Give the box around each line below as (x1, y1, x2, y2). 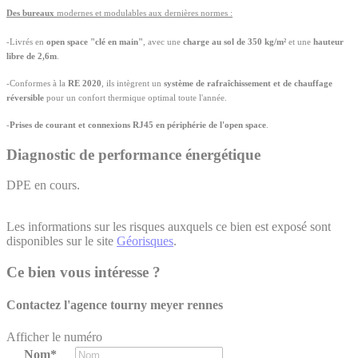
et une (286, 37, 313, 47)
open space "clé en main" (46, 37, 143, 47)
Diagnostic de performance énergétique (6, 145, 261, 163)
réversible (6, 93, 44, 103)
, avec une (143, 37, 183, 47)
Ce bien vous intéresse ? (6, 264, 161, 281)
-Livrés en (6, 37, 46, 47)
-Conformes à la (6, 78, 68, 89)
